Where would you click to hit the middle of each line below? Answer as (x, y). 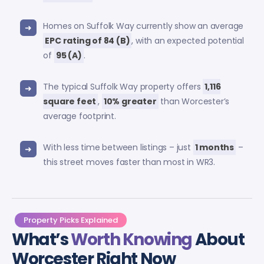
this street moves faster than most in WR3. (129, 162)
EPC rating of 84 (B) (88, 40)
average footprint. (80, 116)
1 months (214, 147)
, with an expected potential (188, 40)
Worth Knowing (132, 239)
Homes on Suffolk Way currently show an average (143, 26)
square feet (70, 101)
